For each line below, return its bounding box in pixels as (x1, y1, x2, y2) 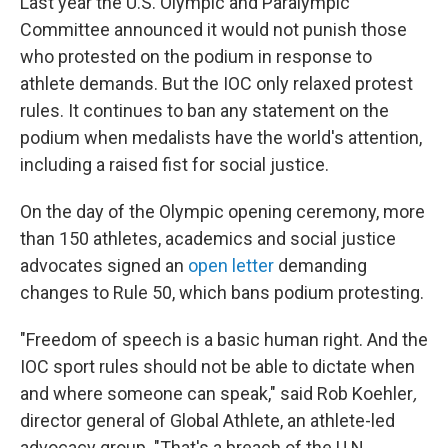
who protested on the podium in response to (20, 46, 372, 67)
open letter (188, 255, 274, 276)
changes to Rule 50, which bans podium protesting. (20, 282, 424, 303)
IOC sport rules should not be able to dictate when (20, 356, 415, 377)
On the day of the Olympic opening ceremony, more (20, 201, 425, 222)
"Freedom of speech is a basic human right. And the (20, 329, 428, 350)
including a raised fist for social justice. (20, 154, 329, 175)
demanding (274, 255, 367, 276)
